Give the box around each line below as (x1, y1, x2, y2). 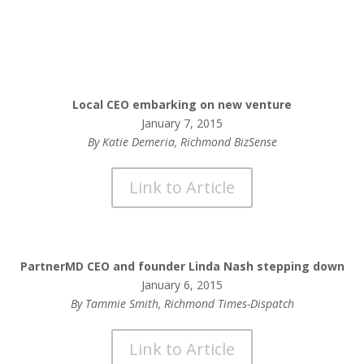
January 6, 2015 (141, 277, 223, 292)
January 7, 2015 (141, 115, 223, 131)
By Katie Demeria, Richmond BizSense (87, 134, 277, 149)
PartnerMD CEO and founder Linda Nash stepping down (19, 258, 344, 274)
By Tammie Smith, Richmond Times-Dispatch (70, 296, 294, 311)
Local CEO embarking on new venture (72, 97, 292, 112)
